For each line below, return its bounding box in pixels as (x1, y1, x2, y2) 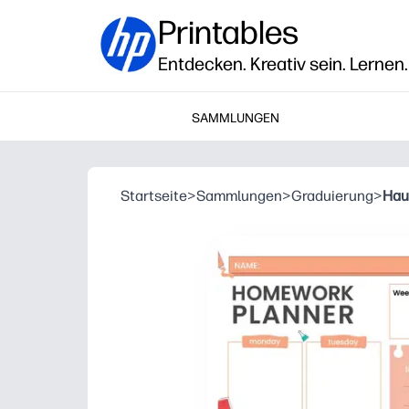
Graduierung (291, 187, 373, 204)
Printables (158, 13, 299, 52)
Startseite (121, 187, 187, 204)
